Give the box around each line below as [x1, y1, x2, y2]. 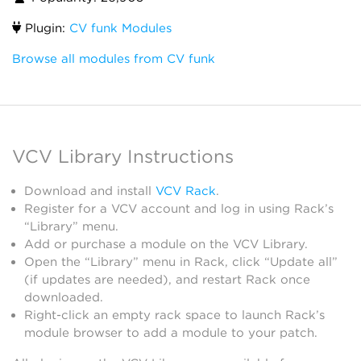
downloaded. [24, 289, 103, 305]
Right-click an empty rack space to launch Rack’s [24, 307, 325, 322]
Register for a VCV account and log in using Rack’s [24, 201, 334, 216]
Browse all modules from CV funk [12, 51, 215, 66]
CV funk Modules [69, 20, 172, 35]
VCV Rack [156, 183, 216, 198]
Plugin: [21, 20, 69, 35]
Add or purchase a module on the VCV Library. [24, 236, 308, 251]
